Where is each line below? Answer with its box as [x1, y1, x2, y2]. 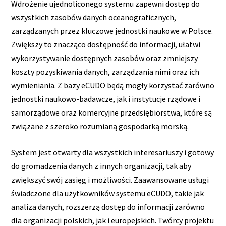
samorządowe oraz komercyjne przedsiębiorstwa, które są [11, 107, 212, 118]
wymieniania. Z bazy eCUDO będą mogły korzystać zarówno [11, 80, 215, 90]
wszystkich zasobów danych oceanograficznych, [11, 12, 177, 22]
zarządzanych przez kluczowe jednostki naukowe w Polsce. [11, 25, 213, 36]
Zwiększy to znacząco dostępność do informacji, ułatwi [11, 39, 201, 49]
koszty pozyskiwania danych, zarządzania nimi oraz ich [11, 66, 200, 77]
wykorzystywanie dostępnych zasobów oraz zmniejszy [11, 52, 198, 63]
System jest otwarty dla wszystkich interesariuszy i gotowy [11, 147, 214, 158]
